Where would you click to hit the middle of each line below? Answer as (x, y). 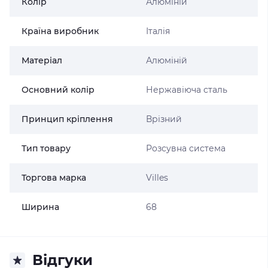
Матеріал (42, 60)
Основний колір (58, 90)
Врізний (164, 119)
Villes (157, 178)
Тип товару (46, 148)
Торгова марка (54, 178)
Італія (158, 31)
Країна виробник (60, 31)
